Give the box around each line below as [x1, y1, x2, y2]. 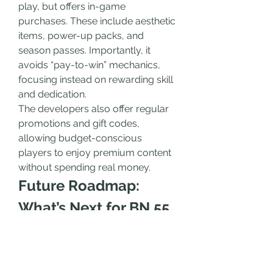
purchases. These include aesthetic [18, 15, 175, 27]
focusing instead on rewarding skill [18, 74, 173, 85]
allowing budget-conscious [18, 132, 142, 144]
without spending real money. [18, 161, 151, 173]
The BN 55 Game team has [18, 242, 138, 253]
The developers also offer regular [18, 103, 169, 115]
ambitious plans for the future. [18, 257, 153, 268]
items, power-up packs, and [18, 30, 144, 41]
